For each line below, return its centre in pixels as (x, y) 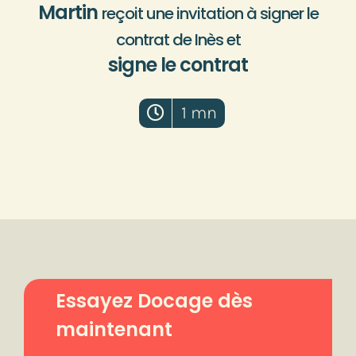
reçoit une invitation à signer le (210, 13)
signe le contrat (178, 64)
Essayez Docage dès (154, 300)
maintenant (114, 329)
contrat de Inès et (178, 39)
